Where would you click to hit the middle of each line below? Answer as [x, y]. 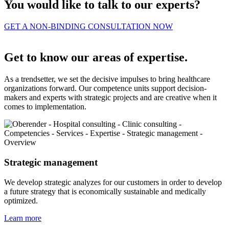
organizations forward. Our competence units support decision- [105, 88]
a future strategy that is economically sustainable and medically [105, 191]
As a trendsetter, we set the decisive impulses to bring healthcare [107, 79]
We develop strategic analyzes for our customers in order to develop [113, 182]
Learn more [23, 218]
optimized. [21, 200]
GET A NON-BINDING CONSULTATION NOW [88, 27]
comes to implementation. [45, 107]
